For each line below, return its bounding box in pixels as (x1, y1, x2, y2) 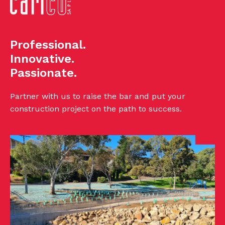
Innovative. (10, 52, 74, 66)
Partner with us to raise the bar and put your (10, 91, 185, 101)
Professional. (10, 38, 86, 52)
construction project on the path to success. (10, 104, 182, 114)
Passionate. (10, 66, 77, 80)
